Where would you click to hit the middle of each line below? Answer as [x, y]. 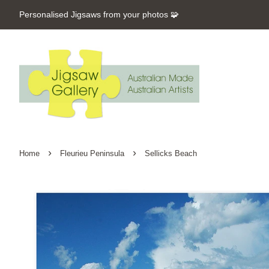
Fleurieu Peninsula [92, 153]
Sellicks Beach [171, 153]
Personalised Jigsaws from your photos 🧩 [99, 14]
